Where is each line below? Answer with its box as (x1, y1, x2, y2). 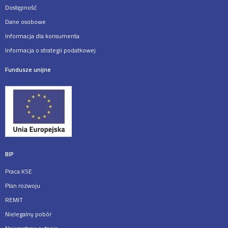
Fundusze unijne (5, 65, 51, 75)
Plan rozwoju (5, 181, 40, 191)
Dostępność (5, 3, 37, 13)
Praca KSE (5, 166, 32, 177)
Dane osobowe (5, 17, 46, 27)
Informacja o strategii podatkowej (5, 45, 96, 55)
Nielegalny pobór (5, 209, 51, 219)
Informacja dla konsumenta (5, 31, 79, 41)
